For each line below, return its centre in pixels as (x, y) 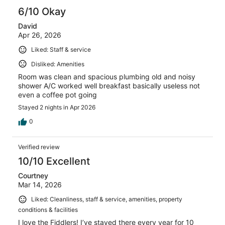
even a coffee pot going (58, 95)
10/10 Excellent (54, 161)
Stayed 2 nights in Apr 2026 (57, 107)
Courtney (33, 176)
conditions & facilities (48, 210)
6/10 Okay (42, 12)
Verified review (39, 147)
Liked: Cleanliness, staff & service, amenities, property (107, 199)
